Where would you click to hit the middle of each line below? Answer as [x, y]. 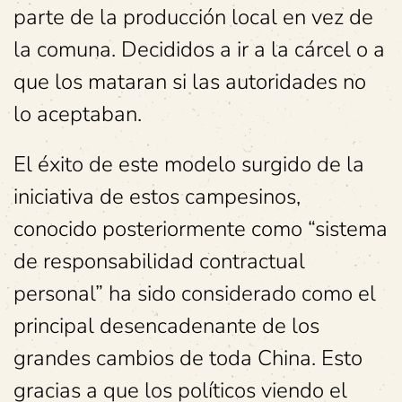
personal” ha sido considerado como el [195, 294]
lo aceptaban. [78, 114]
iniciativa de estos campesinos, [157, 197]
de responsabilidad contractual [159, 262]
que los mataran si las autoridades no [190, 82]
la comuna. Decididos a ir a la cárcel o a [199, 50]
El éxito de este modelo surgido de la [189, 165]
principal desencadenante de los [166, 326]
